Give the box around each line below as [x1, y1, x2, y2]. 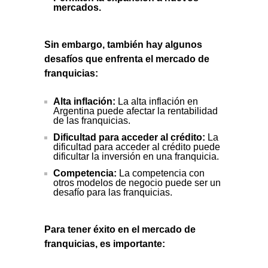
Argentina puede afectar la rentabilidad [53, 105, 218, 116]
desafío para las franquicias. [53, 187, 172, 197]
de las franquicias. [53, 115, 130, 126]
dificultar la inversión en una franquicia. [53, 151, 219, 162]
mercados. [53, 2, 101, 13]
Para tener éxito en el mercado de [44, 224, 196, 234]
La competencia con [117, 167, 205, 178]
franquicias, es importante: [44, 238, 165, 249]
